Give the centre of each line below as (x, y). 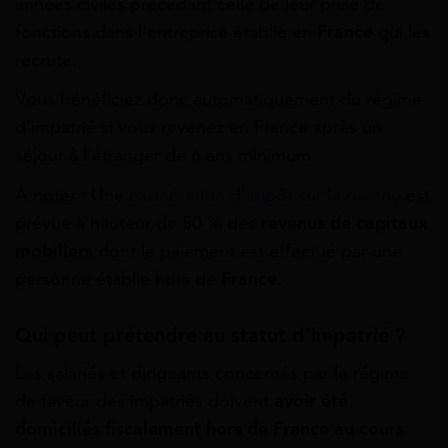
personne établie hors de (118, 278)
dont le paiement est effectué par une (247, 250)
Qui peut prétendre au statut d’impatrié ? (210, 335)
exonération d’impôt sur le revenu (265, 194)
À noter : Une (72, 194)
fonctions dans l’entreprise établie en (166, 32)
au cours (369, 428)
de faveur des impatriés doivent (144, 400)
